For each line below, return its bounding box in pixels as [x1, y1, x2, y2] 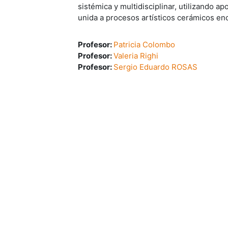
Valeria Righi [113, 51, 158, 61]
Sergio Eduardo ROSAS [113, 62, 197, 72]
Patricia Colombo [113, 40, 175, 49]
